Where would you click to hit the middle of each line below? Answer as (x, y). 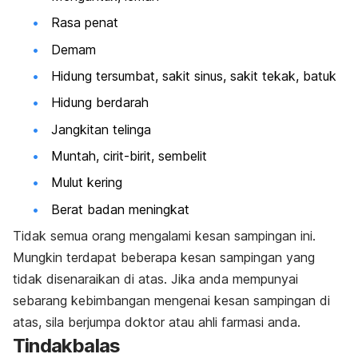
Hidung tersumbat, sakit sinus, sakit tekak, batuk (194, 76)
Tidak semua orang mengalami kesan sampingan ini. (164, 236)
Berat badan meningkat (120, 209)
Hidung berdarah (100, 103)
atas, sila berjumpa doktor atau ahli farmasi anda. (157, 322)
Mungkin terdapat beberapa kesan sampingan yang (164, 258)
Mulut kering (87, 183)
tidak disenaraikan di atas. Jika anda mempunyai (155, 279)
